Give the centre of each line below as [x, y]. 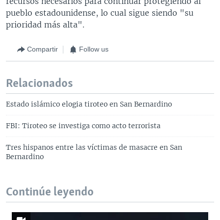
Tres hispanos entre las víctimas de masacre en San [94, 147]
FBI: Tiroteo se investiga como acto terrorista [83, 125]
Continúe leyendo [50, 192]
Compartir [42, 49]
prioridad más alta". [45, 24]
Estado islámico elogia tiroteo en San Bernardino [89, 104]
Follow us [94, 49]
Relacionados [39, 83]
